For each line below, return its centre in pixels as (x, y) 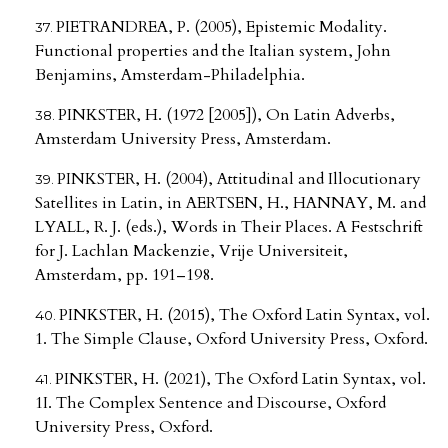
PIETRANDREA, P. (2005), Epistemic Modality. (221, 27)
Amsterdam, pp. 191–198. (124, 275)
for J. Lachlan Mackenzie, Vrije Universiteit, (191, 251)
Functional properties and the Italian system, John (213, 51)
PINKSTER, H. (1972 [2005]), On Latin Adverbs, (226, 115)
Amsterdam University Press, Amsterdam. (183, 139)
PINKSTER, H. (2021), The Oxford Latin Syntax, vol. (240, 379)
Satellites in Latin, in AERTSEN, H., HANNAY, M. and (230, 203)
